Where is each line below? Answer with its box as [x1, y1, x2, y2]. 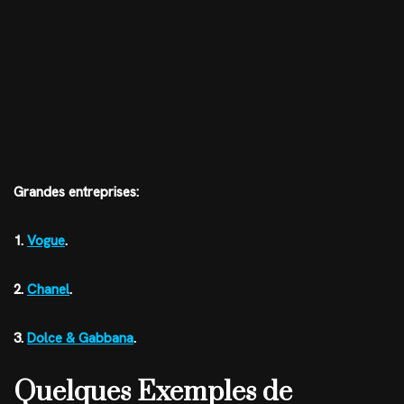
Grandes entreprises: [14, 183, 139, 202]
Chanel [27, 280, 69, 299]
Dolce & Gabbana [27, 329, 133, 348]
